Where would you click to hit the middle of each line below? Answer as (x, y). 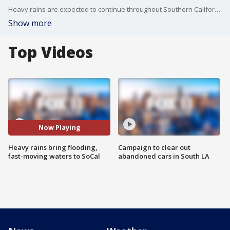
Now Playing (59, 128)
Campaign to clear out (154, 147)
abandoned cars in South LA (164, 156)
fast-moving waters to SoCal (54, 156)
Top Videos (51, 52)
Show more (30, 23)
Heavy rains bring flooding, (53, 147)
